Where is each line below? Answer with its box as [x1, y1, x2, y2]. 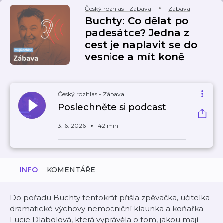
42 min [98, 122, 118, 129]
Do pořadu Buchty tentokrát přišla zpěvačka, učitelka [10, 193, 210, 202]
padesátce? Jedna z [85, 27, 189, 39]
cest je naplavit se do [85, 39, 197, 51]
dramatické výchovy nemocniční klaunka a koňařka [10, 204, 203, 213]
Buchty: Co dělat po [85, 15, 188, 27]
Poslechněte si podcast [58, 102, 166, 112]
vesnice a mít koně [85, 51, 184, 63]
